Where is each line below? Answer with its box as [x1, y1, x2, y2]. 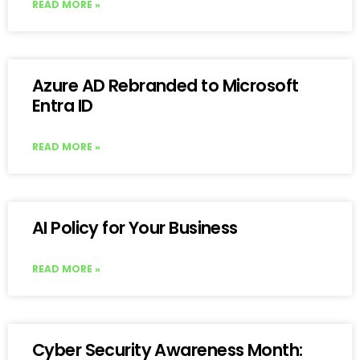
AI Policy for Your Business [32, 215, 238, 239]
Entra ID [32, 93, 93, 117]
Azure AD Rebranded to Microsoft [32, 73, 299, 97]
